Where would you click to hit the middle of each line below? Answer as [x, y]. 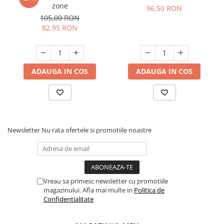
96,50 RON [164, 8]
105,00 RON [60, 18]
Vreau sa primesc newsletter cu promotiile [106, 181]
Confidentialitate [68, 199]
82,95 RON [60, 28]
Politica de [149, 190]
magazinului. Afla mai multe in [89, 190]
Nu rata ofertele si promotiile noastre [96, 130]
